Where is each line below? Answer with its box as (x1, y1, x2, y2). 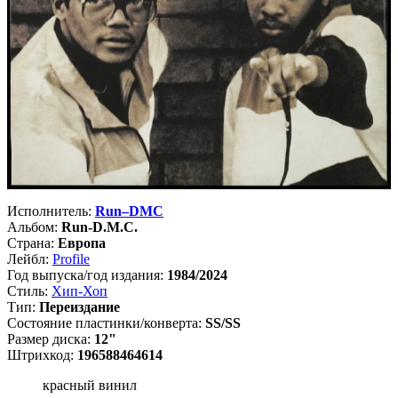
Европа (58, 235, 106, 251)
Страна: (7, 235, 58, 251)
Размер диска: (7, 331, 94, 347)
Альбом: (7, 219, 61, 235)
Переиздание (39, 299, 120, 315)
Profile (52, 251, 90, 267)
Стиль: (7, 283, 52, 299)
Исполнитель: (7, 203, 95, 219)
